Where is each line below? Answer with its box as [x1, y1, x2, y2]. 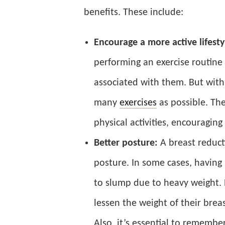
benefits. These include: [84, 8, 186, 18]
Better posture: [94, 138, 160, 148]
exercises [120, 98, 157, 108]
